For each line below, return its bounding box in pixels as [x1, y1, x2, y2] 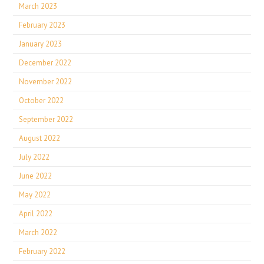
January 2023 [19, 39, 62, 49]
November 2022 [19, 77, 72, 87]
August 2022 [19, 133, 61, 143]
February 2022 [19, 246, 66, 256]
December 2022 [19, 58, 72, 68]
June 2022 [19, 171, 52, 181]
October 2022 [19, 95, 64, 105]
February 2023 [19, 20, 66, 30]
